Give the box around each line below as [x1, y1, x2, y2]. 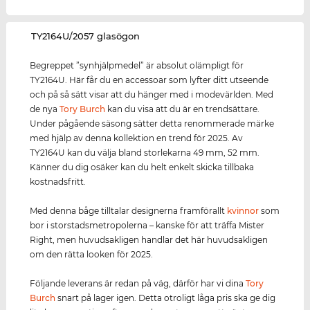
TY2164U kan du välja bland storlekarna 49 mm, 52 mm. [30, 147, 260, 158]
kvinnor [227, 206, 259, 217]
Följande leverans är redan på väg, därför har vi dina [30, 278, 246, 289]
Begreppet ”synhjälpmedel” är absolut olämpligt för [30, 60, 244, 71]
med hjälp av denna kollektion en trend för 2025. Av [30, 133, 244, 144]
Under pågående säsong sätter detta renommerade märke [30, 118, 275, 129]
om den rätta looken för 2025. [30, 249, 154, 260]
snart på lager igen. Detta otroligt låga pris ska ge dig [55, 293, 276, 304]
